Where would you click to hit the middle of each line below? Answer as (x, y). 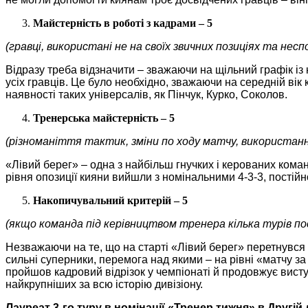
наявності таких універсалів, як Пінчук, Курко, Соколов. (146, 94)
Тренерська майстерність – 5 (104, 118)
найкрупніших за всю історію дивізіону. (104, 284)
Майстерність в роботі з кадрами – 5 (123, 23)
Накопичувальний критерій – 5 (110, 200)
